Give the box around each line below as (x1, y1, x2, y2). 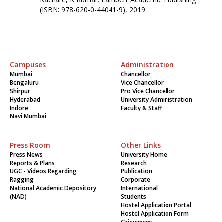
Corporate (121, 175, 150, 184)
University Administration (121, 95, 192, 104)
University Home (121, 150, 167, 159)
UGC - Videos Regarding (10, 167, 77, 176)
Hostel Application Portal (121, 201, 191, 210)
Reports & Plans (10, 159, 55, 167)
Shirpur (10, 87, 30, 96)
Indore (10, 104, 28, 112)
